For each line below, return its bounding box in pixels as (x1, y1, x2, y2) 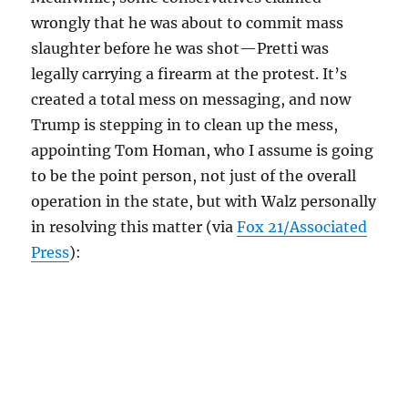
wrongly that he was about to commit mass (31, 13, 344, 32)
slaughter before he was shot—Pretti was (31, 38, 330, 57)
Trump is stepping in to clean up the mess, (31, 115, 339, 134)
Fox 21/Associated (237, 217, 368, 236)
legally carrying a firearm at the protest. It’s (31, 64, 348, 83)
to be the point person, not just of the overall (31, 166, 357, 185)
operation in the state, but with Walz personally (31, 191, 377, 210)
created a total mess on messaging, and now (31, 89, 352, 108)
